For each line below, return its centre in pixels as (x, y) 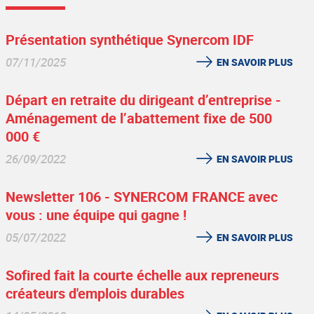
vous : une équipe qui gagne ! (96, 215)
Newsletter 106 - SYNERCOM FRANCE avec (142, 197)
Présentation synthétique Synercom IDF (130, 40)
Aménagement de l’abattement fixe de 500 (139, 118)
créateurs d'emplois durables (95, 293)
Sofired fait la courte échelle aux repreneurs (142, 275)
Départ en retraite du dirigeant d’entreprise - (143, 100)
